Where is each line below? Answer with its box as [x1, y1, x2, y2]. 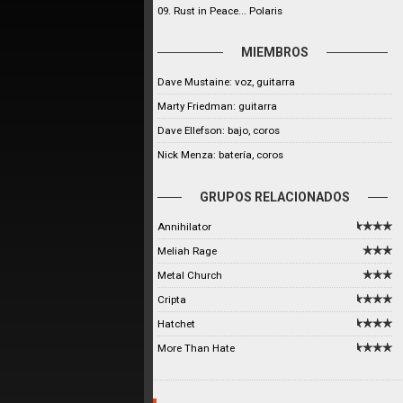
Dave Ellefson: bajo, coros [157, 124, 280, 137]
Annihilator [157, 220, 211, 233]
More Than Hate [157, 342, 235, 354]
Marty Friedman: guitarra [157, 100, 277, 112]
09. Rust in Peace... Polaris [157, 4, 282, 17]
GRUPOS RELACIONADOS [200, 190, 351, 204]
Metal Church [157, 269, 222, 282]
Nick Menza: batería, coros [157, 148, 283, 161]
